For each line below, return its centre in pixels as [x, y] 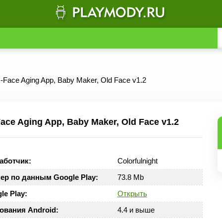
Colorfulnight [137, 161]
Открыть [132, 194]
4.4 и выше [136, 210]
